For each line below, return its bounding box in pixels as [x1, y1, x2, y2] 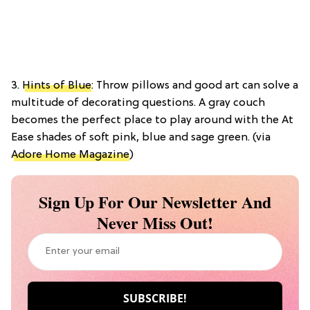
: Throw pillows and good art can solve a [91, 79, 298, 92]
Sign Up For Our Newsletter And [39, 189, 271, 214]
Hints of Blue [22, 79, 91, 92]
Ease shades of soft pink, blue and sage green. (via [11, 131, 271, 144]
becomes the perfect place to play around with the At [11, 113, 293, 127]
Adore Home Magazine [11, 148, 129, 161]
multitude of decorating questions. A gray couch [11, 96, 265, 109]
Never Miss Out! [97, 210, 213, 235]
